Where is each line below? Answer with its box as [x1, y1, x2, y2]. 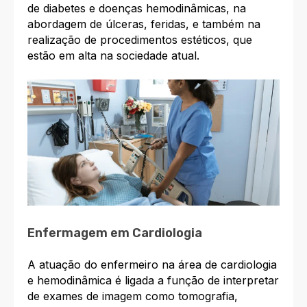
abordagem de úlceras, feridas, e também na [27, 17, 260, 32]
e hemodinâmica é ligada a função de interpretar [27, 273, 279, 288]
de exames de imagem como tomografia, [27, 289, 238, 304]
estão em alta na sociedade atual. [27, 49, 203, 63]
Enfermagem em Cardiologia [27, 225, 202, 241]
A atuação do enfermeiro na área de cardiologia [27, 258, 277, 272]
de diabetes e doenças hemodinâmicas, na [27, 1, 246, 16]
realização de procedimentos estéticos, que [27, 33, 252, 47]
